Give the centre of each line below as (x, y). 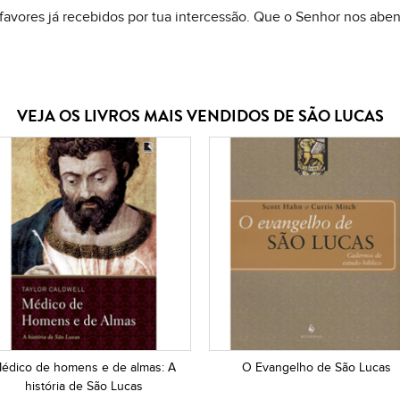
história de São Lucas (84, 387)
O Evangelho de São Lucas (316, 368)
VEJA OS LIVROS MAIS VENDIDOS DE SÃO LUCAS (200, 117)
